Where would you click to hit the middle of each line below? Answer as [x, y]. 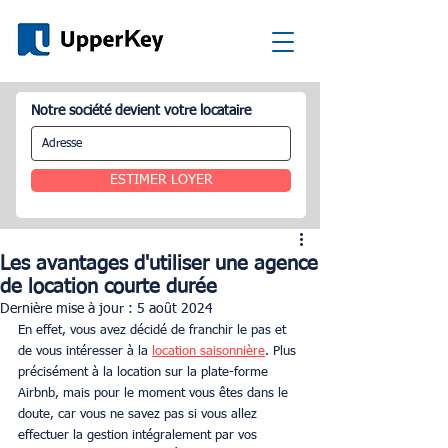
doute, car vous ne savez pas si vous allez [139, 414]
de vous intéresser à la [85, 351]
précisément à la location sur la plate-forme [145, 372]
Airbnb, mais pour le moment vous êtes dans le [155, 393]
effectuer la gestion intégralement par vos [139, 435]
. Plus [282, 351]
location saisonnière [208, 351]
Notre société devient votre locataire [141, 111]
